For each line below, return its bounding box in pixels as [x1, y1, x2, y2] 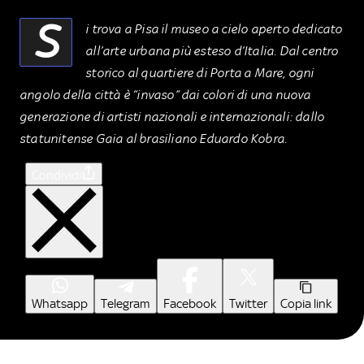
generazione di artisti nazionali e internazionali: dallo [19, 108, 325, 124]
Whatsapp [32, 296, 88, 311]
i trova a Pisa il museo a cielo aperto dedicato [85, 20, 343, 37]
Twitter [229, 296, 267, 311]
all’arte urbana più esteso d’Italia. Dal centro [85, 42, 339, 58]
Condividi [32, 167, 81, 183]
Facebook [163, 296, 216, 311]
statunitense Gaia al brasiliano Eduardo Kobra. [19, 130, 288, 146]
